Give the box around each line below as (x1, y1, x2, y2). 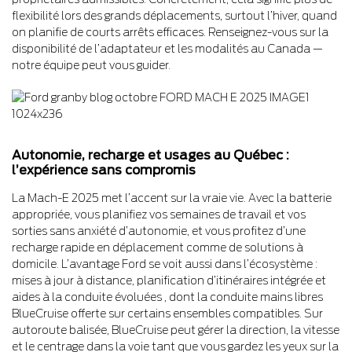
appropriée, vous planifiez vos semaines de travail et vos (12, 207, 306, 221)
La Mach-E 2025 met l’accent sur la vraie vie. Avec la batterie (12, 191, 332, 204)
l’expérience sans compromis (12, 162, 196, 178)
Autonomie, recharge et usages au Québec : (12, 147, 289, 163)
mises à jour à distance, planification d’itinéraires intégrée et (12, 273, 326, 287)
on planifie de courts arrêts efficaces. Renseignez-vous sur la (12, 25, 328, 38)
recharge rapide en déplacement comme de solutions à (12, 240, 303, 254)
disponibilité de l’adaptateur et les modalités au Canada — (12, 42, 323, 55)
